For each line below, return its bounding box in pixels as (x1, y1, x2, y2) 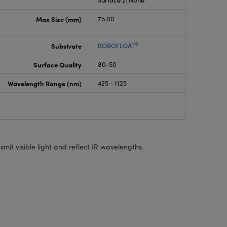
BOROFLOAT (98, 41, 135, 50)
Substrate (51, 41, 82, 50)
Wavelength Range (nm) (8, 79, 82, 88)
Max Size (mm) (36, 14, 82, 23)
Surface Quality (33, 60, 82, 69)
